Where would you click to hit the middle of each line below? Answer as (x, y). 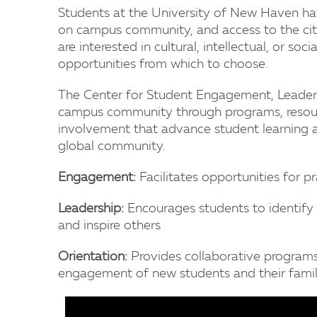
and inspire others (109, 226)
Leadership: (91, 209)
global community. (112, 146)
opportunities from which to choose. (163, 64)
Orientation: (93, 257)
